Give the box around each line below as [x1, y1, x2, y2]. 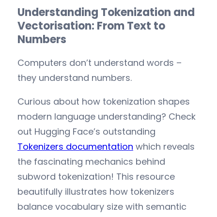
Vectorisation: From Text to [17, 18, 165, 34]
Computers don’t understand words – [17, 57, 182, 69]
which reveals [133, 140, 195, 153]
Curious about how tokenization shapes [17, 95, 190, 108]
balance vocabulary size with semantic [17, 201, 186, 213]
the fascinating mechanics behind [17, 155, 165, 168]
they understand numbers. [17, 72, 132, 84]
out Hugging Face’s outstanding [17, 125, 155, 138]
